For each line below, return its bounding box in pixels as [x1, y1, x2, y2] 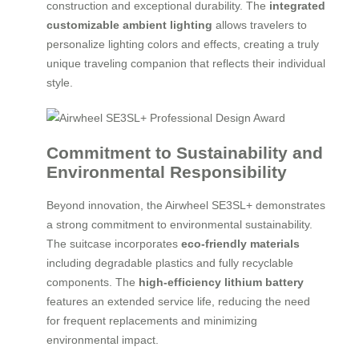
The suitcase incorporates [46, 237, 181, 250]
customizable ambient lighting [46, 18, 212, 31]
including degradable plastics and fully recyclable [46, 256, 293, 269]
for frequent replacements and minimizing [46, 314, 257, 327]
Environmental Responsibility [46, 162, 287, 181]
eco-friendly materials [181, 237, 300, 250]
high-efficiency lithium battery [139, 276, 304, 288]
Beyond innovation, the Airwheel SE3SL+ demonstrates [46, 199, 325, 212]
